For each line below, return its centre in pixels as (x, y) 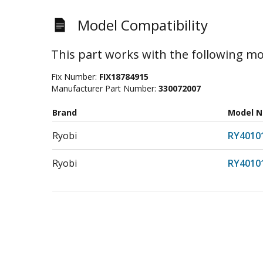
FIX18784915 (124, 77)
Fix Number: (75, 77)
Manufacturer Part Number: (105, 88)
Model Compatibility (143, 25)
